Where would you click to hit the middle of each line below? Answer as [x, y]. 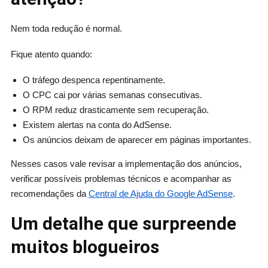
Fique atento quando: [51, 54]
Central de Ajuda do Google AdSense [160, 193]
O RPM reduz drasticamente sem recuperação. [115, 109]
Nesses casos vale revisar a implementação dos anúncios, [126, 163]
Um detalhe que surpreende [123, 223]
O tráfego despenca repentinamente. [94, 80]
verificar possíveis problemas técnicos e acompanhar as [121, 178]
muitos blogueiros [85, 246]
